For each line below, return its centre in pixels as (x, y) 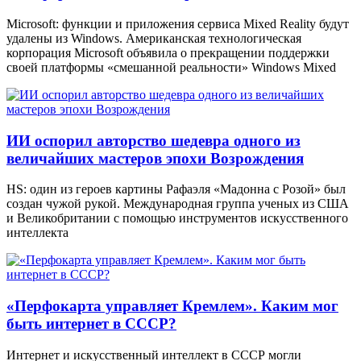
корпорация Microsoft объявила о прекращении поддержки (168, 52)
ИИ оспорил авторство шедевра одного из (154, 140)
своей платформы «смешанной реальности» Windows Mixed (171, 67)
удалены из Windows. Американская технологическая (154, 38)
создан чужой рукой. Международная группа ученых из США (178, 204)
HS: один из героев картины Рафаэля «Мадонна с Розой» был (176, 189)
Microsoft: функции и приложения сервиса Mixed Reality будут (178, 23)
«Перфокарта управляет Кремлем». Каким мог (172, 306)
